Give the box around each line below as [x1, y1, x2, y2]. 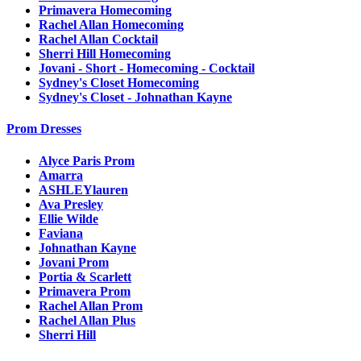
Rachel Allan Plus [39, 313, 135, 327]
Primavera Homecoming [39, 3, 172, 18]
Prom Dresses [6, 122, 81, 136]
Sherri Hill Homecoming [39, 47, 171, 61]
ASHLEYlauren [39, 182, 128, 197]
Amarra [39, 168, 83, 182]
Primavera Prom [39, 284, 131, 298]
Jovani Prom [39, 255, 109, 269]
